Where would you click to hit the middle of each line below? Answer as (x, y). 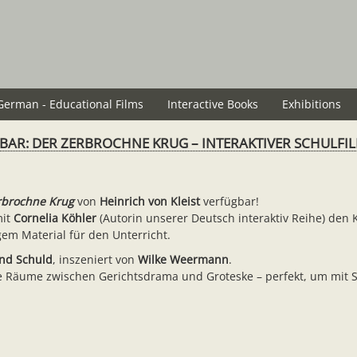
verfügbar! (229, 201)
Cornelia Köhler (55, 218)
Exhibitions (312, 104)
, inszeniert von (95, 259)
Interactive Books (213, 104)
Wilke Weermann (183, 259)
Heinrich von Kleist (150, 201)
